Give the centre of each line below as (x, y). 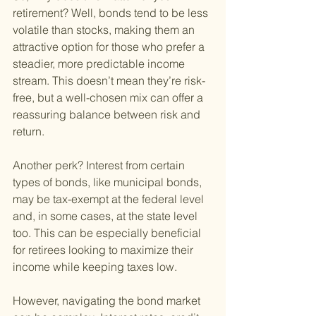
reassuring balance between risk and (108, 115)
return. (29, 132)
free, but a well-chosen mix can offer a (109, 98)
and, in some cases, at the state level (107, 216)
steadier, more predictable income (100, 64)
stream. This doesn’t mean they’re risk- (109, 81)
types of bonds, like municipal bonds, (109, 182)
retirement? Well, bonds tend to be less (112, 13)
